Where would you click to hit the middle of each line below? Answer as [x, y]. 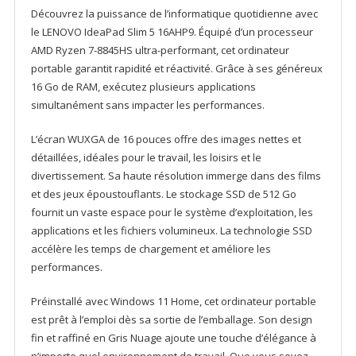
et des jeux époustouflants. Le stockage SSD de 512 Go [163, 194]
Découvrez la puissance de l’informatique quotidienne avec [174, 14]
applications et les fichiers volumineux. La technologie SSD [171, 231]
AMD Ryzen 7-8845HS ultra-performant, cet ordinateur [160, 50]
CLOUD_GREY [45, 155]
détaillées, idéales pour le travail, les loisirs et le [146, 158]
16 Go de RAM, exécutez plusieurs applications [143, 87]
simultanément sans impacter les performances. [147, 105]
